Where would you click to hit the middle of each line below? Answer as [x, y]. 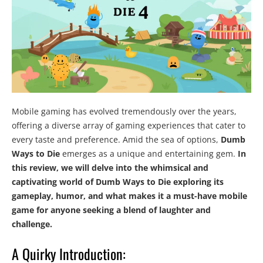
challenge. [32, 224]
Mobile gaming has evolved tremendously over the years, [124, 112]
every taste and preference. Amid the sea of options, [116, 140]
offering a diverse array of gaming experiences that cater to [129, 126]
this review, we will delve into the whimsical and [110, 168]
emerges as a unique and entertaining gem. [149, 154]
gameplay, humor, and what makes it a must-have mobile [129, 196]
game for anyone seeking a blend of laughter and [111, 210]
